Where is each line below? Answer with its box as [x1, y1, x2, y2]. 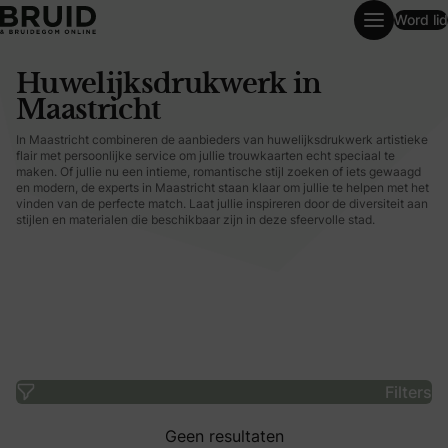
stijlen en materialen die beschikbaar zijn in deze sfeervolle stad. [16, 211, 375, 228]
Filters [385, 381, 432, 403]
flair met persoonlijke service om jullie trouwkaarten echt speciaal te [16, 147, 395, 164]
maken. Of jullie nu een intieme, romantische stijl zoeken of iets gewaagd [16, 163, 421, 180]
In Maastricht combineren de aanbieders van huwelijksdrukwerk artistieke [16, 131, 428, 148]
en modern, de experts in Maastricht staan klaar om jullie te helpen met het [16, 179, 429, 196]
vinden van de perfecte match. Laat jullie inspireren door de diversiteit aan [16, 195, 428, 212]
